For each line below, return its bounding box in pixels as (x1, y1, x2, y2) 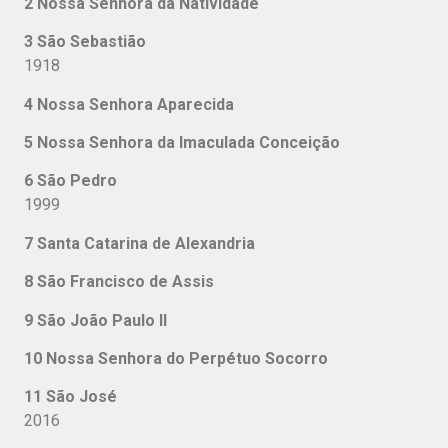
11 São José (24, 387, 181, 407)
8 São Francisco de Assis (24, 272, 238, 292)
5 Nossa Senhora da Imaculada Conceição (24, 133, 340, 153)
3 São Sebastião (24, 32, 146, 52)
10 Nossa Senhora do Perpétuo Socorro (24, 348, 328, 368)
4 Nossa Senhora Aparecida (24, 94, 250, 114)
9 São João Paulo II (24, 310, 175, 330)
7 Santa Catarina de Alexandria (24, 233, 255, 253)
